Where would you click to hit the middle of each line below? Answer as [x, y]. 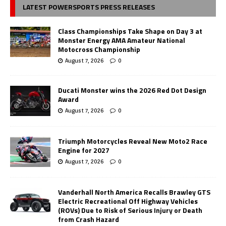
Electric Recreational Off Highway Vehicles [128, 201]
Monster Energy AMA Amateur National [122, 40]
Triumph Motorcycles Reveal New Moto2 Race [133, 141]
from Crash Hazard [89, 219]
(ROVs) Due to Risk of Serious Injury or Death [130, 210]
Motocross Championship [99, 49]
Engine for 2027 [84, 150]
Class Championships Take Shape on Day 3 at [130, 31]
